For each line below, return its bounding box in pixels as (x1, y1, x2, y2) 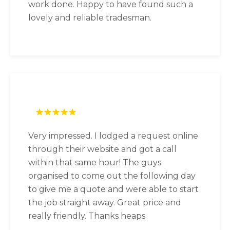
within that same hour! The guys (28, 157, 161, 167)
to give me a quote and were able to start (28, 184, 199, 194)
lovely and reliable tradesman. (28, 12, 151, 23)
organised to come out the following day (28, 170, 196, 181)
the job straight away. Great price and (28, 197, 181, 207)
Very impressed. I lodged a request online (28, 130, 198, 141)
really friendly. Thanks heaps (28, 210, 145, 221)
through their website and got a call (28, 144, 177, 154)
